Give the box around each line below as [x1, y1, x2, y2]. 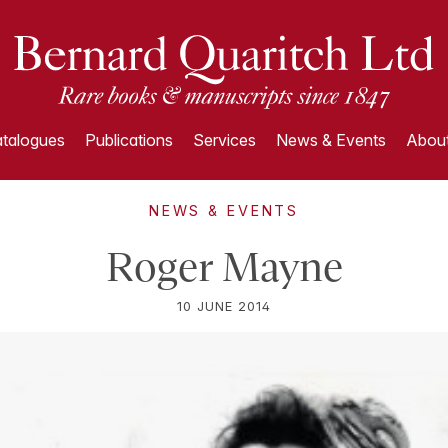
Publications [84, 130, 173, 150]
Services [192, 130, 256, 150]
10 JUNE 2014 [177, 299, 271, 314]
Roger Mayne [105, 244, 343, 290]
